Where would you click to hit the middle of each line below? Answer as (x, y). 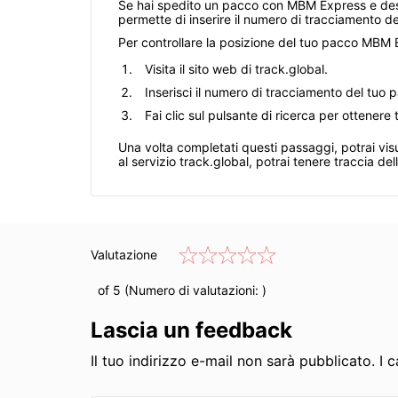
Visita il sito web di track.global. (236, 69)
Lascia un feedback (191, 330)
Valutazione (124, 255)
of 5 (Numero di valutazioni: (176, 291)
